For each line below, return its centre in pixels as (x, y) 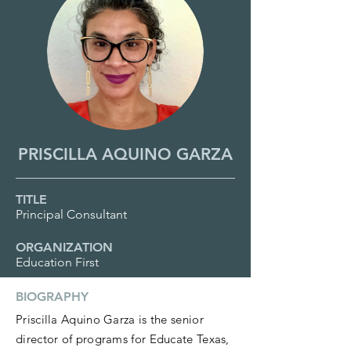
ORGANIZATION (64, 247)
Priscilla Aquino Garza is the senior (110, 319)
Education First (57, 262)
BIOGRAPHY (52, 297)
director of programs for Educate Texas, (123, 339)
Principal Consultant (71, 214)
